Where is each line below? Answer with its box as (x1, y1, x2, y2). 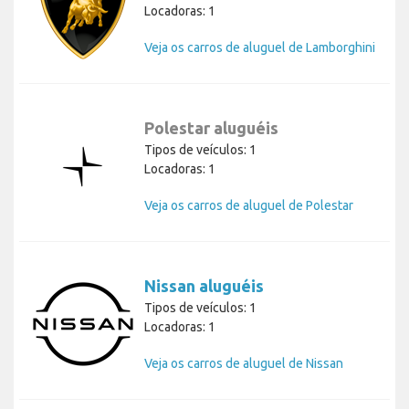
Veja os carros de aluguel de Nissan (144, 356, 343, 372)
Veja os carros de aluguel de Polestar (144, 198, 353, 214)
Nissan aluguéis (144, 277, 264, 296)
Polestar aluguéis (144, 119, 278, 138)
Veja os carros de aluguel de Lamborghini (144, 40, 375, 56)
